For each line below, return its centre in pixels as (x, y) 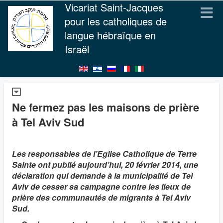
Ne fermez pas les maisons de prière (106, 107)
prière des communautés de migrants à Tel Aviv (101, 197)
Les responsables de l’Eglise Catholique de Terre (104, 154)
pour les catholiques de (116, 21)
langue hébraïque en (110, 35)
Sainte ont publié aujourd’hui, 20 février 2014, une (105, 165)
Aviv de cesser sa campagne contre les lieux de (101, 186)
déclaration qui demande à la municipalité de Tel (102, 175)
